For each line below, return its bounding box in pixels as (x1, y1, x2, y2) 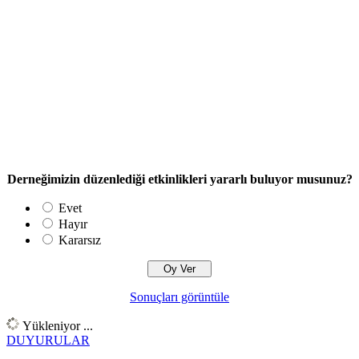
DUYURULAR (6, 333, 90, 347)
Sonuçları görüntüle (130, 289, 229, 304)
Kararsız (58, 232, 101, 247)
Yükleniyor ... (19, 318, 93, 333)
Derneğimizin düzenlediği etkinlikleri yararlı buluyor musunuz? (6, 171, 353, 186)
